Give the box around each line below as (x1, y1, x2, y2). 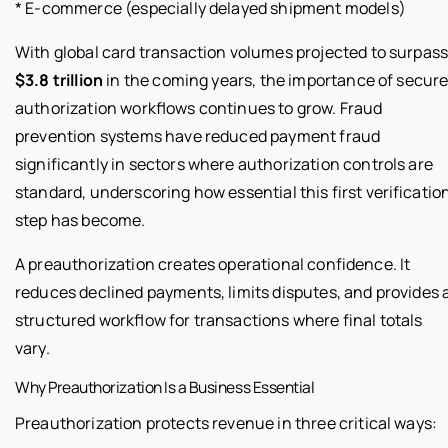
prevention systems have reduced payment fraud (15, 124, 381, 147)
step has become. (15, 208, 146, 231)
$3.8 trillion (15, 68, 104, 91)
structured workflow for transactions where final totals (15, 308, 423, 331)
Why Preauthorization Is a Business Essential (15, 375, 315, 398)
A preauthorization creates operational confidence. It (15, 252, 411, 275)
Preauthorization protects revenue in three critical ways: (15, 411, 438, 434)
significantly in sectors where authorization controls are (15, 152, 433, 175)
